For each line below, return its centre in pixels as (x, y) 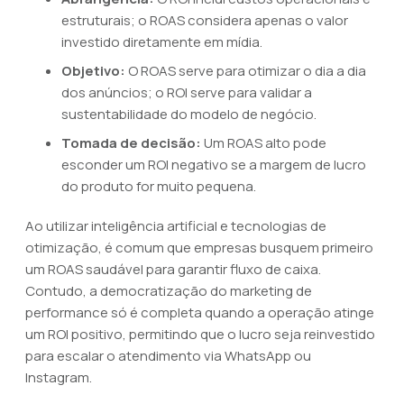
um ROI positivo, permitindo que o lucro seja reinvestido (200, 334)
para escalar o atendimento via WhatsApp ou (168, 356)
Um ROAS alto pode (264, 143)
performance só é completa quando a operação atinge (200, 312)
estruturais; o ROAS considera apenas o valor (205, 20)
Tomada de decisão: (131, 143)
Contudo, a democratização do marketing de (169, 291)
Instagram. (59, 377)
